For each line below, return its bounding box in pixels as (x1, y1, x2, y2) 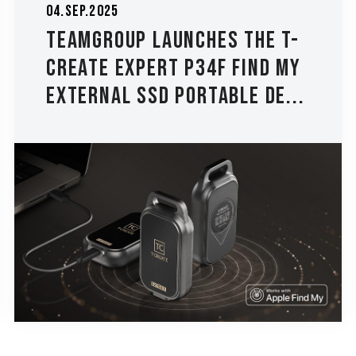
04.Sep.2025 (45, 2, 119, 21)
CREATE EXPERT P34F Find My (45, 54, 301, 83)
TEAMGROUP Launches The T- (45, 26, 300, 56)
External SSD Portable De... (45, 82, 305, 111)
